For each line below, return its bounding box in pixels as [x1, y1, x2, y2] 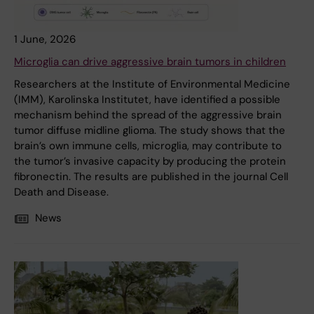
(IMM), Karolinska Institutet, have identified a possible [14, 93, 280, 107]
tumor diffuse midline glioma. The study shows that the [14, 123, 285, 138]
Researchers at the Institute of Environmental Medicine [14, 77, 290, 92]
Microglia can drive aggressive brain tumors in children [14, 55, 286, 69]
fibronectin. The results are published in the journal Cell [14, 170, 288, 184]
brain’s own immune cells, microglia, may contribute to [14, 139, 282, 153]
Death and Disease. [14, 185, 109, 200]
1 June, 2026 [14, 32, 76, 47]
